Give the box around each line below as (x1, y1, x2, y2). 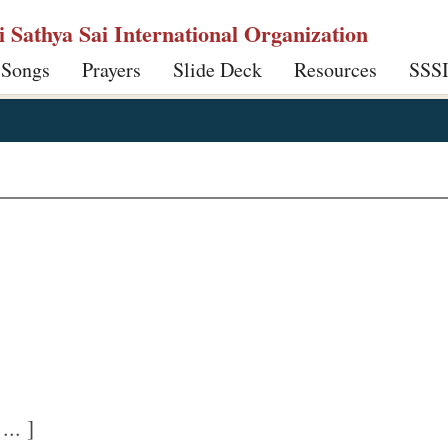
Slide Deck (173, 56, 262, 83)
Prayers (82, 56, 141, 83)
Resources (294, 56, 377, 83)
